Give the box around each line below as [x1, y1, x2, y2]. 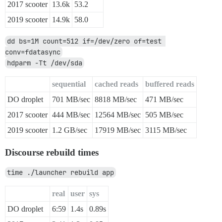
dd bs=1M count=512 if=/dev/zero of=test [7, 37, 162, 46]
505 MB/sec [145, 111, 183, 119]
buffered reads [145, 80, 194, 89]
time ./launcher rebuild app [7, 168, 114, 177]
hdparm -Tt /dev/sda [7, 58, 82, 68]
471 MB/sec [145, 95, 183, 104]
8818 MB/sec [95, 95, 137, 104]
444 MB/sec [52, 111, 90, 119]
